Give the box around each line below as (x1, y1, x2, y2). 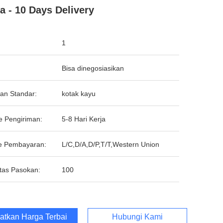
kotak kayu (62, 90, 96, 98)
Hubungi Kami (112, 213, 163, 221)
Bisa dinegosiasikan (62, 64, 124, 72)
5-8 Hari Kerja (62, 115, 106, 123)
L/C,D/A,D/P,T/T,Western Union (62, 140, 159, 148)
